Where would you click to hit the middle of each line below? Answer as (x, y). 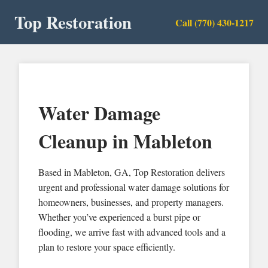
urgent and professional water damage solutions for (134, 187)
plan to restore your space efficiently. (107, 246)
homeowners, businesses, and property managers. (131, 202)
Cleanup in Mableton (125, 141)
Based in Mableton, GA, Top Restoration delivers (132, 172)
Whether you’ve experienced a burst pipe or (119, 217)
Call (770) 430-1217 (214, 22)
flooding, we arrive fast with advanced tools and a (132, 232)
